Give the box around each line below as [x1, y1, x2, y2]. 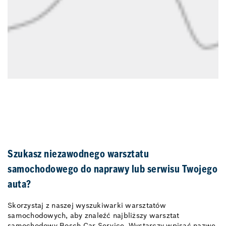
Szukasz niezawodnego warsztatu [8, 149, 149, 160]
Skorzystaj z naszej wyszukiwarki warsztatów [8, 200, 166, 210]
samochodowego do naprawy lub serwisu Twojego [8, 164, 217, 175]
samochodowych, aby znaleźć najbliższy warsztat [8, 210, 180, 220]
